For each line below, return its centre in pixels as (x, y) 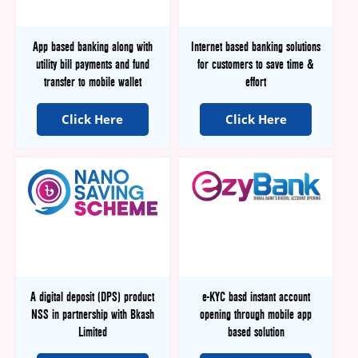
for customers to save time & (256, 64)
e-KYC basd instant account (256, 297)
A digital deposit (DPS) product (93, 297)
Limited (92, 332)
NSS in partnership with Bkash (92, 314)
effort (256, 82)
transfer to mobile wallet (92, 82)
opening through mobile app (256, 314)
